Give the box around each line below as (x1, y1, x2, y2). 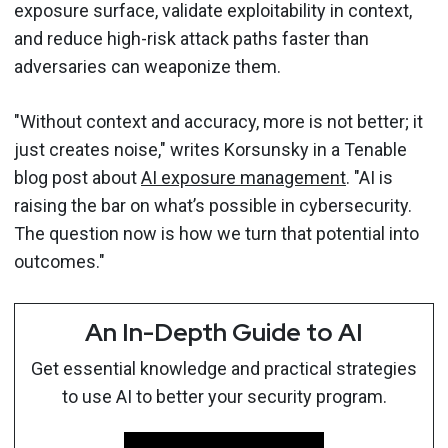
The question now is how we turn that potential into (14, 222, 419, 244)
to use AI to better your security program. (61, 385, 387, 407)
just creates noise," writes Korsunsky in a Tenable (14, 138, 407, 160)
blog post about (14, 166, 141, 188)
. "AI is (346, 166, 393, 188)
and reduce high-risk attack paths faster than (14, 27, 369, 49)
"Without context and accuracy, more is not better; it (14, 110, 423, 132)
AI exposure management (141, 166, 346, 188)
